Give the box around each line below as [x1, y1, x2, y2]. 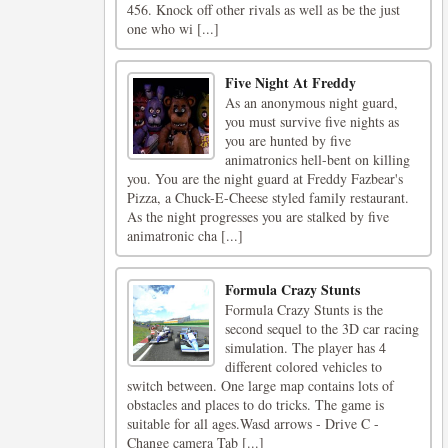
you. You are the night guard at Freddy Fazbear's [127, 169, 403, 188]
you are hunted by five [224, 131, 351, 150]
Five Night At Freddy [224, 72, 356, 93]
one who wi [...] [127, 19, 219, 38]
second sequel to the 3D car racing [224, 319, 419, 338]
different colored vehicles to [224, 357, 382, 376]
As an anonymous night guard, [224, 93, 398, 112]
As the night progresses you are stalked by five [127, 207, 389, 226]
